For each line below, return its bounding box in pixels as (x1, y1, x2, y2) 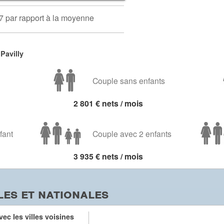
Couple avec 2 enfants (92, 128, 171, 139)
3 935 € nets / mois (73, 150, 143, 162)
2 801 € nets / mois (73, 97, 143, 109)
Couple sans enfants (92, 75, 165, 86)
